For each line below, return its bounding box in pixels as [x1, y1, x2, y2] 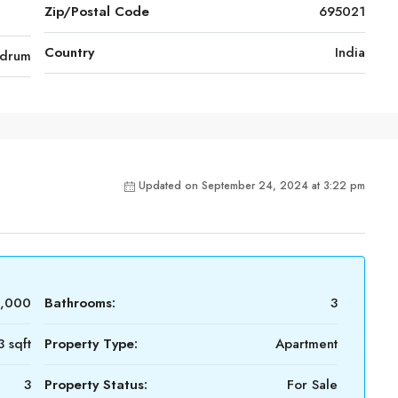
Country [44, 43, 94, 62]
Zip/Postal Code [44, 2, 149, 21]
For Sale [287, 375, 338, 394]
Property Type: [44, 334, 138, 354]
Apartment [275, 334, 338, 354]
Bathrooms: [44, 293, 115, 313]
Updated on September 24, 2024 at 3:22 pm [139, 178, 365, 194]
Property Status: [44, 375, 147, 394]
